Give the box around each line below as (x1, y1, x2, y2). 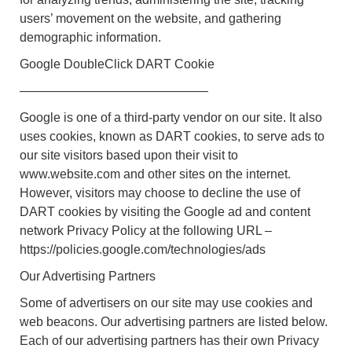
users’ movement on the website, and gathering (20, 11, 281, 25)
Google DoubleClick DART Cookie (20, 57, 214, 71)
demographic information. (20, 30, 161, 44)
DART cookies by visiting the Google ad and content (20, 204, 310, 218)
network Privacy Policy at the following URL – (20, 223, 272, 237)
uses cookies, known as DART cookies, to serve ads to (20, 129, 324, 143)
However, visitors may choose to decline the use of (20, 185, 300, 200)
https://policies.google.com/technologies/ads (20, 242, 266, 256)
